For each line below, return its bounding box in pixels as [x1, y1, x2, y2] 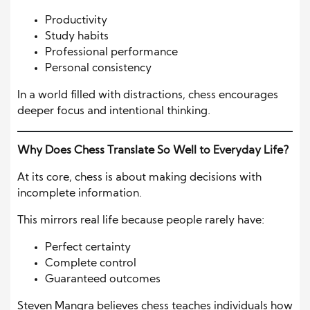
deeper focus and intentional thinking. [17, 106, 210, 118]
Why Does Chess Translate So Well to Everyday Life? [17, 145, 289, 157]
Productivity [45, 15, 107, 27]
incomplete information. [17, 188, 142, 200]
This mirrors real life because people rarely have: [17, 215, 264, 227]
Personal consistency [45, 63, 152, 75]
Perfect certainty [45, 242, 131, 254]
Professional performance [45, 47, 178, 59]
